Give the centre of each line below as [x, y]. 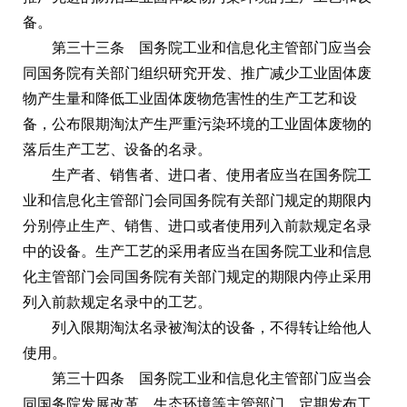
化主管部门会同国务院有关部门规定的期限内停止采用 [197, 276]
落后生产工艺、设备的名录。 [117, 149]
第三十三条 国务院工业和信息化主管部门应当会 [212, 47]
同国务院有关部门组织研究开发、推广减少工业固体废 [197, 73]
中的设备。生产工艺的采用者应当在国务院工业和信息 [197, 251]
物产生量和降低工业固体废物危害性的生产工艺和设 [190, 98]
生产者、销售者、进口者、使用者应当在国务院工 [212, 174]
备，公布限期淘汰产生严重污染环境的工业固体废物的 [197, 124]
